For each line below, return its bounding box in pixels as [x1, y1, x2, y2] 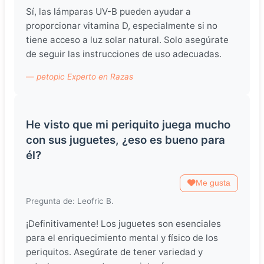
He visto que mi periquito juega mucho [26, 118, 230, 132]
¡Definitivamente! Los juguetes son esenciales [26, 217, 221, 229]
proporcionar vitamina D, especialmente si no [26, 20, 217, 32]
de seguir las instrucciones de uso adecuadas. [26, 48, 222, 60]
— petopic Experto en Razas [26, 71, 133, 81]
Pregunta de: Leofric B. [26, 196, 114, 206]
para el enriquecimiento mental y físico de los [26, 232, 218, 243]
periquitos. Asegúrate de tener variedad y [26, 246, 203, 258]
